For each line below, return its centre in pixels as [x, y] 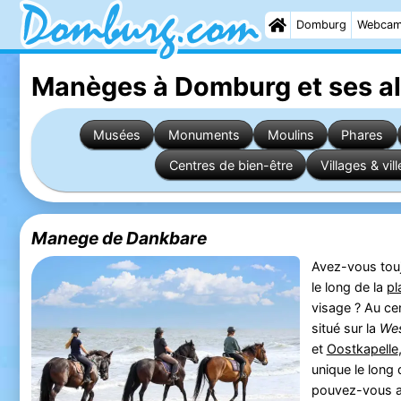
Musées [116, 134]
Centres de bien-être [230, 165]
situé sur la [345, 328]
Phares [363, 134]
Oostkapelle [362, 349]
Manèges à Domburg [161, 86]
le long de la [349, 287]
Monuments [204, 134]
